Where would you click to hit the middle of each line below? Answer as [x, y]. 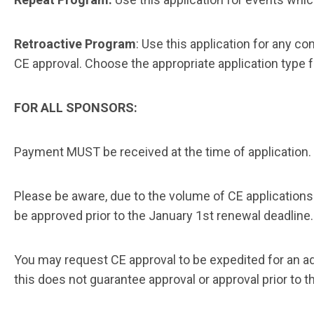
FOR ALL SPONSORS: [76, 108]
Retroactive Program [75, 44]
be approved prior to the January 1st [114, 216]
